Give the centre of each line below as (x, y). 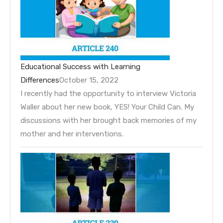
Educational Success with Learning (80, 66)
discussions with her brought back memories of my (109, 120)
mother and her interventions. (72, 134)
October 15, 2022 (89, 80)
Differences (40, 80)
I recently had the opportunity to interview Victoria (108, 93)
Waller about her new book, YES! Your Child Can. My (107, 107)
